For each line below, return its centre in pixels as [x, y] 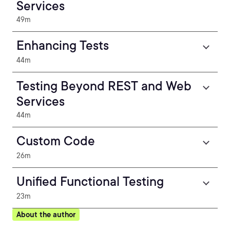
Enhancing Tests [63, 45]
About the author [46, 215]
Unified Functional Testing [90, 181]
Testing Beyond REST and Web [104, 86]
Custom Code [56, 141]
